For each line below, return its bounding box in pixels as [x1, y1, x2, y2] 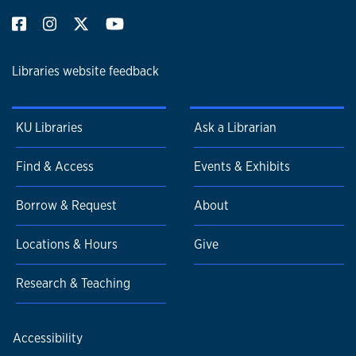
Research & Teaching [16, 275, 130, 292]
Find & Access [16, 158, 94, 176]
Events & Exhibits [194, 158, 290, 176]
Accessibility [13, 330, 83, 347]
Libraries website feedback [12, 63, 159, 80]
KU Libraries [16, 119, 83, 137]
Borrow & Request [16, 197, 117, 215]
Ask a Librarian [194, 119, 277, 137]
